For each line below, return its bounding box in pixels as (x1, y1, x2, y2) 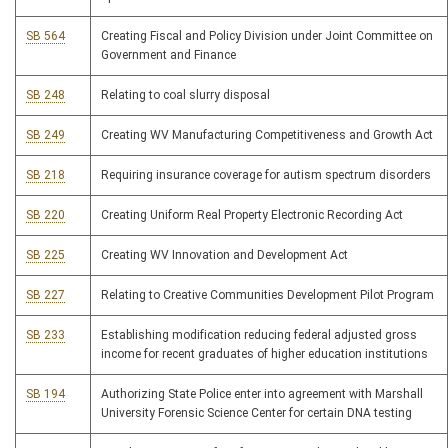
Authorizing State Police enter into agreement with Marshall (101, 387, 423, 402)
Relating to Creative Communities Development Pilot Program (101, 288, 434, 303)
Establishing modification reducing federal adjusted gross (101, 328, 417, 343)
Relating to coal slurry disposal (101, 88, 270, 103)
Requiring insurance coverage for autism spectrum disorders (101, 168, 431, 183)
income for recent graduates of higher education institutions (101, 347, 428, 362)
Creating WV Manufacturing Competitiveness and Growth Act (101, 128, 433, 143)
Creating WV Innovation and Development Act (101, 248, 348, 263)
